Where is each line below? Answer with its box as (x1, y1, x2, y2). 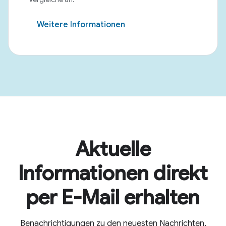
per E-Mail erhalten (26, 185, 200, 210)
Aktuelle (75, 136, 151, 161)
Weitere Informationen (37, 20, 125, 30)
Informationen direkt (18, 160, 208, 186)
